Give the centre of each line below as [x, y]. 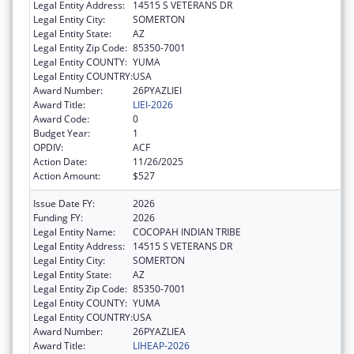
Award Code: [61, 119]
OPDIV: [48, 147]
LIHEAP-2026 [161, 345]
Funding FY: [58, 217]
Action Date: [60, 161]
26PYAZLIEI [157, 90]
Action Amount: [67, 175]
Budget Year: [62, 133]
